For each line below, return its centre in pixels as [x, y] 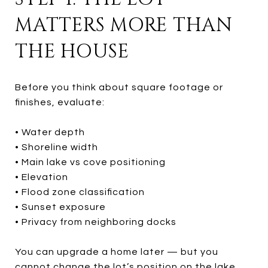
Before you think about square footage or [119, 87]
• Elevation [42, 177]
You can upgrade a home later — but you [117, 252]
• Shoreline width [57, 147]
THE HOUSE [72, 51]
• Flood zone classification [80, 192]
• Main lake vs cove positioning [90, 162]
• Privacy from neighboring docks [96, 222]
